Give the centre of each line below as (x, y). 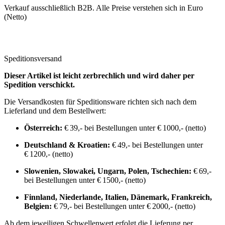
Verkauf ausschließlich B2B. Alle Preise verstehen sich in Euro (103, 8)
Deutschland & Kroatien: (67, 145)
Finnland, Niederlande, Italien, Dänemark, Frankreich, (118, 197)
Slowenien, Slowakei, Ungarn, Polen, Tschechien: (108, 171)
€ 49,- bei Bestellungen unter (156, 145)
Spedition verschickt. (39, 84)
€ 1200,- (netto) (48, 154)
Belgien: (38, 206)
